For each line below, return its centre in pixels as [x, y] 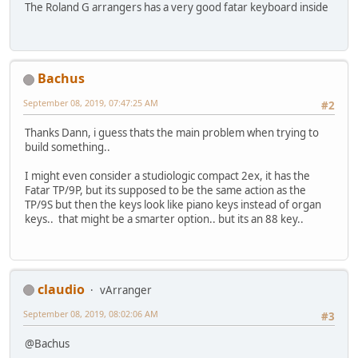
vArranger [126, 290]
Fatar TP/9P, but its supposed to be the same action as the [165, 191]
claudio [61, 289]
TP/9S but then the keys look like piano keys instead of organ [173, 205]
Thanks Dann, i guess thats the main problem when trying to [172, 133]
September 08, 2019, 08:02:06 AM [91, 313]
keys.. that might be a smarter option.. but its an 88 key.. [164, 219]
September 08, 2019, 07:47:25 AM [91, 103]
